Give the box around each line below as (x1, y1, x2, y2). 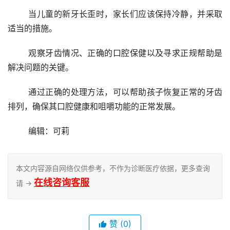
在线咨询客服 (34, 177, 89, 188)
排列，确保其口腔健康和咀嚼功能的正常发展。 (8, 101, 180, 112)
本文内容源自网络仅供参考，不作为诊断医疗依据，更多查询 (16, 164, 210, 173)
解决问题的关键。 (8, 62, 73, 73)
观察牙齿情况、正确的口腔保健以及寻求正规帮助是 (8, 48, 29, 59)
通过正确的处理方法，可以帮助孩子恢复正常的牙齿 (8, 87, 29, 98)
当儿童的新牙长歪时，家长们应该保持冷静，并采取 (8, 9, 29, 20)
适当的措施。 (8, 23, 57, 34)
